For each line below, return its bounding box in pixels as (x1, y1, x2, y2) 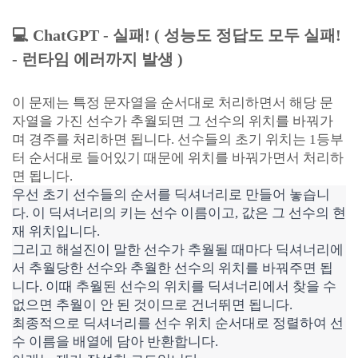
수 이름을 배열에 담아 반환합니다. (12, 334, 218, 349)
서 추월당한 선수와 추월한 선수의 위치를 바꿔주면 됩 (12, 261, 333, 276)
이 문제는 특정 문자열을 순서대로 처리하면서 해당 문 (12, 95, 333, 110)
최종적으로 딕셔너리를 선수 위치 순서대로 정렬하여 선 (12, 316, 344, 331)
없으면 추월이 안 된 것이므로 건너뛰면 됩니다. (12, 297, 292, 312)
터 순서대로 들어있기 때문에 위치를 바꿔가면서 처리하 (12, 150, 344, 165)
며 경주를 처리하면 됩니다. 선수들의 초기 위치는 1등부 (12, 132, 344, 147)
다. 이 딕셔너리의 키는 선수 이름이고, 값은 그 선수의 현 (12, 205, 346, 221)
